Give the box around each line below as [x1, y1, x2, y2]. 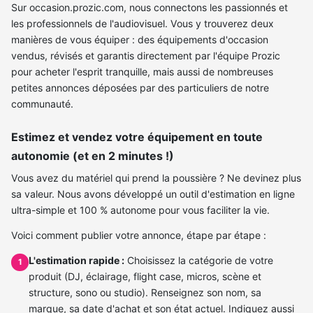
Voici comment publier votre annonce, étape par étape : [11, 228, 266, 241]
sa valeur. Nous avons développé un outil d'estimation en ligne [11, 188, 295, 200]
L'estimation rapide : [29, 254, 125, 266]
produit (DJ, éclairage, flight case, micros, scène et [29, 270, 262, 282]
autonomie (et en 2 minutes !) [11, 148, 174, 163]
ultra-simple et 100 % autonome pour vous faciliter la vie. [11, 204, 270, 216]
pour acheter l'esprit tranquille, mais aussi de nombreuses [11, 66, 273, 78]
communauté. [11, 98, 73, 110]
